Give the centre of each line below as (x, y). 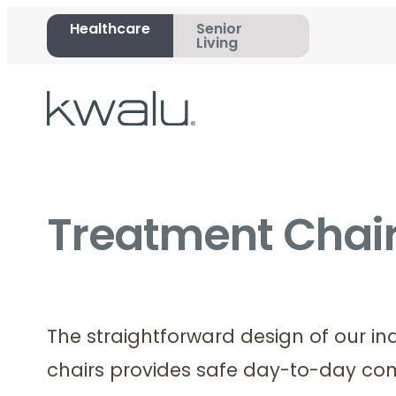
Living (217, 44)
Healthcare (110, 30)
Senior (219, 30)
